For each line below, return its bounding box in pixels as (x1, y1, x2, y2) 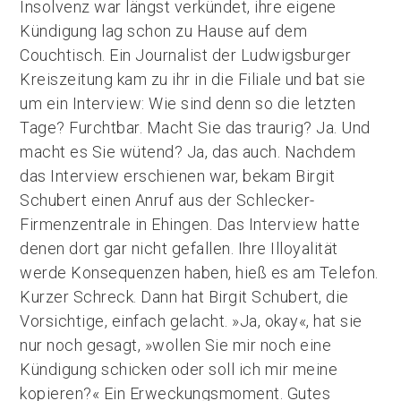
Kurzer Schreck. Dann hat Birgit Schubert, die (20, 287, 349, 306)
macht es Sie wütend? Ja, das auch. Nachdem (20, 142, 356, 161)
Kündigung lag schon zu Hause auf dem (20, 21, 308, 40)
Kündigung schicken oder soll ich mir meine (20, 360, 338, 379)
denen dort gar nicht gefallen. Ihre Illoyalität (20, 239, 338, 258)
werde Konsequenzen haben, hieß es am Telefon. (20, 263, 379, 282)
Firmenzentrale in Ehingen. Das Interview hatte (20, 215, 361, 234)
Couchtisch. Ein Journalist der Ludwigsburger (20, 46, 352, 64)
